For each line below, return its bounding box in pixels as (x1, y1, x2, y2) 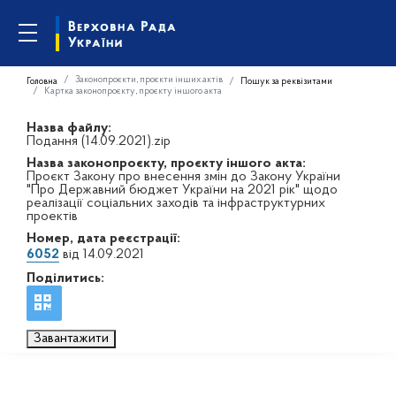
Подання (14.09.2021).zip (27, 134, 171, 148)
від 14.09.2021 (59, 247, 144, 262)
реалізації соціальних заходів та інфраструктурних (27, 196, 325, 210)
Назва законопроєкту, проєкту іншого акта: (27, 156, 306, 171)
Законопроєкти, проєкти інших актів (75, 74, 223, 85)
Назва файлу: (27, 121, 111, 135)
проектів (27, 209, 78, 224)
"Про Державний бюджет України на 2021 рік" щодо (27, 183, 338, 197)
